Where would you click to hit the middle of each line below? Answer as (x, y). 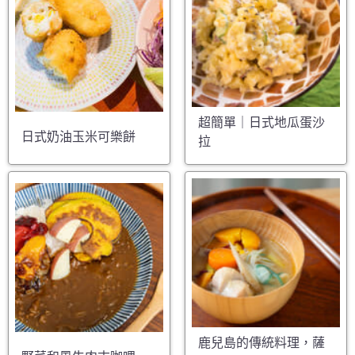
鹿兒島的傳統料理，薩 (261, 342)
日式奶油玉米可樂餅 (78, 137)
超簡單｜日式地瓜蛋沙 (261, 123)
